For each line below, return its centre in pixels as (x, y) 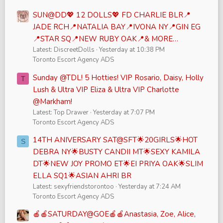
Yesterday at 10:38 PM (132, 50)
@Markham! (53, 101)
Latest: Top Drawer (61, 112)
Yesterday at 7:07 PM (124, 112)
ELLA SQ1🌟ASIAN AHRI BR (82, 176)
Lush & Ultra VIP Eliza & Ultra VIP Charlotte (106, 89)
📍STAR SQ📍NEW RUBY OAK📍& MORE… (106, 39)
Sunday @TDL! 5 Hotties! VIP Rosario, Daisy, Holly (118, 77)
